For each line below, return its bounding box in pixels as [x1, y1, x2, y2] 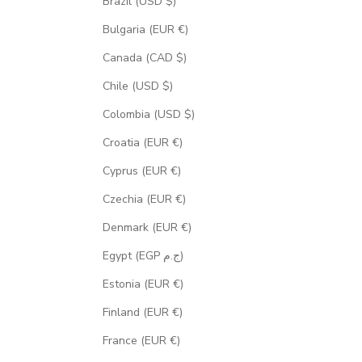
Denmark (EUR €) [102, 220, 192, 236]
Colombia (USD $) [102, 107, 195, 123]
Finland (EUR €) [102, 305, 183, 321]
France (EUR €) [102, 333, 180, 349]
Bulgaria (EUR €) [102, 22, 188, 38]
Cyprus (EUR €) [102, 163, 181, 179]
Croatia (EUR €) [102, 135, 183, 151]
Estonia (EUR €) [102, 276, 183, 293]
